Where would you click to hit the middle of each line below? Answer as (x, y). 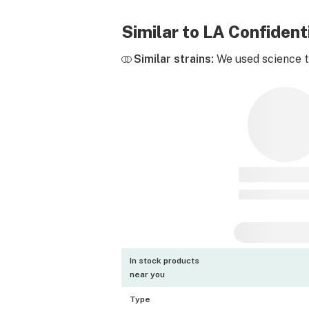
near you (147, 275)
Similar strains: (174, 59)
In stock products (165, 261)
